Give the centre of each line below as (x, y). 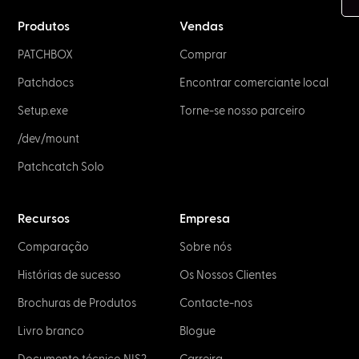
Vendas (202, 26)
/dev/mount (49, 139)
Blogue (198, 331)
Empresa (205, 219)
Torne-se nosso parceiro (242, 111)
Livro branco (51, 331)
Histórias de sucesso (70, 275)
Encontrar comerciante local (254, 83)
